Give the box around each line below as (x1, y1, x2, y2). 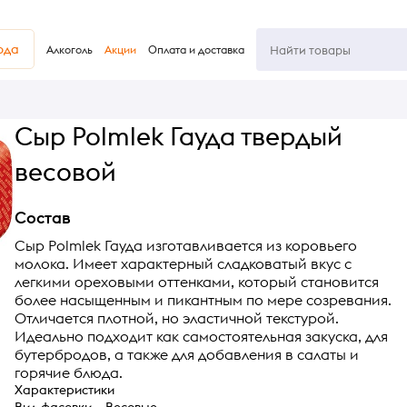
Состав (14, 206, 71, 228)
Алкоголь (46, 42, 93, 56)
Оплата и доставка (148, 42, 244, 56)
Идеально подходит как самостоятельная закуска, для (14, 326, 388, 345)
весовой (14, 155, 116, 188)
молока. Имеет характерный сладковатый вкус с (14, 253, 352, 273)
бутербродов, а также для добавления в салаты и (14, 344, 359, 363)
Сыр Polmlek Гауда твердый (14, 120, 342, 153)
